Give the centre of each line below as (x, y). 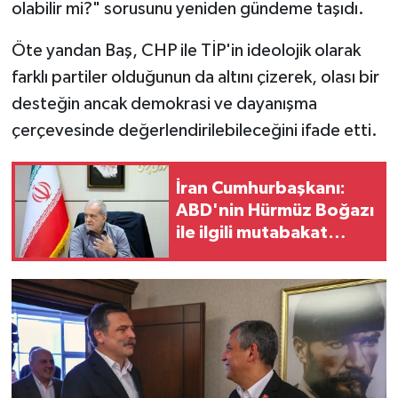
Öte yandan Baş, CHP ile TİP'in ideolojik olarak (186, 50)
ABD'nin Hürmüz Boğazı (275, 211)
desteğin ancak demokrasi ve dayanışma (164, 103)
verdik (203, 278)
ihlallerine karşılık (248, 255)
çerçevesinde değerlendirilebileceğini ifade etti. (194, 130)
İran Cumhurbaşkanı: (261, 189)
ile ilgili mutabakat (252, 233)
